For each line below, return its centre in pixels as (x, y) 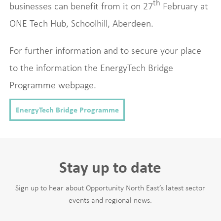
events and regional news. (110, 200)
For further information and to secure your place (105, 50)
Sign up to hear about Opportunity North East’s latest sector (110, 187)
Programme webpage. (53, 85)
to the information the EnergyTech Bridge (91, 67)
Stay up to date (110, 167)
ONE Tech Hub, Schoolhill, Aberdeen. (81, 23)
